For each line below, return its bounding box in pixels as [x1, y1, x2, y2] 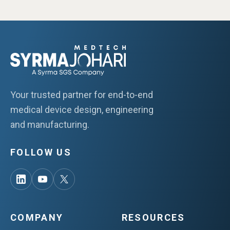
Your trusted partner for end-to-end [10, 89, 153, 100]
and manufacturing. [10, 119, 89, 130]
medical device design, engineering [10, 104, 154, 115]
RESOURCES [121, 212, 185, 223]
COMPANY [10, 212, 64, 223]
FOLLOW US [10, 146, 72, 158]
